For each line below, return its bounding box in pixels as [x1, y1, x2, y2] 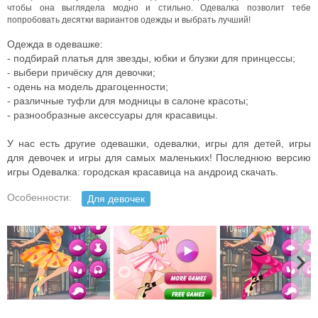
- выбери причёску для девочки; [7, 67, 155, 78]
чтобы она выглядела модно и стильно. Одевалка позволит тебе [7, 3, 311, 13]
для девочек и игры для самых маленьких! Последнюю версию [7, 152, 311, 163]
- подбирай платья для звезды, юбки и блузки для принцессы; [7, 53, 295, 64]
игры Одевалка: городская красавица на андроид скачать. [7, 166, 278, 177]
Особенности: [7, 192, 72, 203]
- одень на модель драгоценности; [7, 81, 168, 92]
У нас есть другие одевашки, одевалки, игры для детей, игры [7, 138, 311, 149]
